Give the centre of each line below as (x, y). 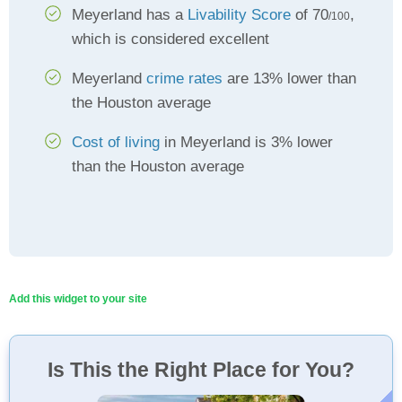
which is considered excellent (170, 39)
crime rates (184, 79)
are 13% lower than (289, 79)
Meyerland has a (130, 15)
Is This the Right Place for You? (201, 370)
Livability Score (239, 15)
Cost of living (116, 142)
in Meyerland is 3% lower (246, 142)
